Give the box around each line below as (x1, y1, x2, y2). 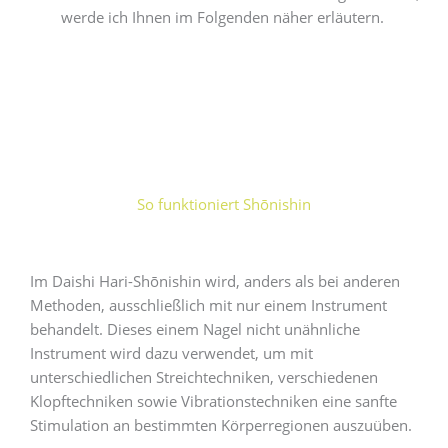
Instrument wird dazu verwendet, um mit (30, 343, 313, 364)
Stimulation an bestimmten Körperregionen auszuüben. (30, 415, 412, 436)
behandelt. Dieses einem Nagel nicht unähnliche (30, 319, 360, 340)
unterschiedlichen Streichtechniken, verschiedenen (30, 367, 378, 388)
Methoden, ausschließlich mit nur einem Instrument (30, 295, 387, 316)
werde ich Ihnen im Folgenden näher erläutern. (60, 6, 388, 27)
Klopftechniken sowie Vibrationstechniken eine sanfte (30, 391, 397, 412)
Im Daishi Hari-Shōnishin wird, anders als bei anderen (30, 271, 400, 292)
